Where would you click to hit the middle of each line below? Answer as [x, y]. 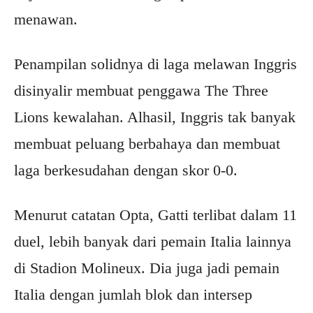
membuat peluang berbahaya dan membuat [147, 144]
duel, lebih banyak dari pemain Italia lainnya [153, 241]
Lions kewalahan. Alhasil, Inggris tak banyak [155, 117]
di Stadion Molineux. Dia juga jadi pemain [147, 268]
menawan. [46, 19]
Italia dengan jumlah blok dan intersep [133, 294]
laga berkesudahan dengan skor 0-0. [126, 170]
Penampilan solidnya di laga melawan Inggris [155, 64]
